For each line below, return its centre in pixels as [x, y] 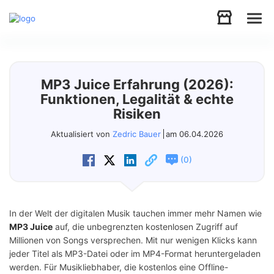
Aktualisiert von [82, 134]
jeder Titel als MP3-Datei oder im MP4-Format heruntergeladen [135, 254]
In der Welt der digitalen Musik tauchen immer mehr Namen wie [135, 213]
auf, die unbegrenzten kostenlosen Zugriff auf [145, 227]
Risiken [137, 114]
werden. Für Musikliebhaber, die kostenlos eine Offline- [119, 267]
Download [33, 167]
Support [28, 130]
